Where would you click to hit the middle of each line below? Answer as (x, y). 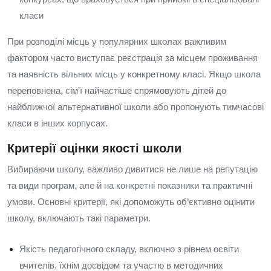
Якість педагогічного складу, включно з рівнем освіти (129, 249)
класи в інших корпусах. (57, 123)
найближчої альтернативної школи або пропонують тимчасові (135, 107)
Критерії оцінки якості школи (94, 148)
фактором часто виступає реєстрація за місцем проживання (132, 58)
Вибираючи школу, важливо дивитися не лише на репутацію (132, 169)
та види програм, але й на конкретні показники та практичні (130, 185)
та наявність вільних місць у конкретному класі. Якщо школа (134, 74)
